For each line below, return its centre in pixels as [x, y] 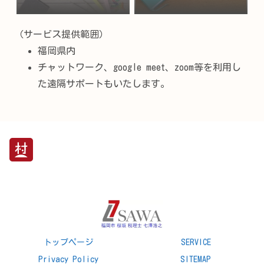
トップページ [68, 242]
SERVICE [196, 242]
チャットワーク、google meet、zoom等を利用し [139, 67]
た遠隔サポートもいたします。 [104, 83]
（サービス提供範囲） [61, 34]
